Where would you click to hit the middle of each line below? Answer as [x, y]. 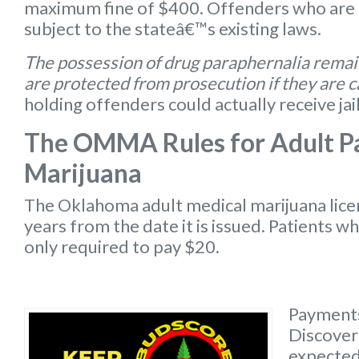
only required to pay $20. [122, 246]
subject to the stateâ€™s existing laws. [173, 28]
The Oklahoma [83, 204]
